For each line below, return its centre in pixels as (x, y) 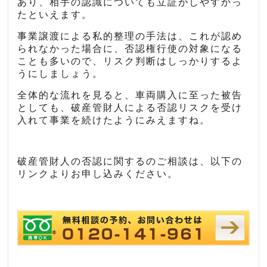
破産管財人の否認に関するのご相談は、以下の (130, 162)
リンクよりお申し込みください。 (98, 174)
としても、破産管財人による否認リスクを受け (130, 108)
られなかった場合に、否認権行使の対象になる (130, 49)
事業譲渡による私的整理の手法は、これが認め (130, 36)
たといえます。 (55, 15)
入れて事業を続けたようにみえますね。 (114, 120)
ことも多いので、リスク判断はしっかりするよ (130, 61)
